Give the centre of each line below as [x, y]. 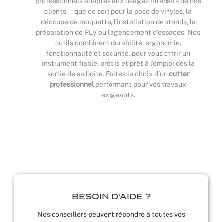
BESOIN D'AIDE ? [111, 197]
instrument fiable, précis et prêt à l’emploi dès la [118, 64]
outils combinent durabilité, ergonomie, [118, 43]
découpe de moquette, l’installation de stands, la [118, 22]
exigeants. [118, 95]
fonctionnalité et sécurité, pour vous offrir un [118, 53]
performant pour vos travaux [140, 84]
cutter [179, 74]
